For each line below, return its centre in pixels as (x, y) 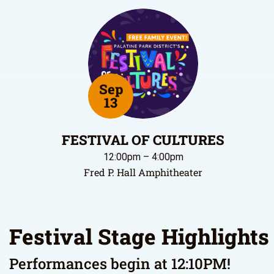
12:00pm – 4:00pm (143, 157)
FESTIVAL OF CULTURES (143, 140)
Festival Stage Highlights (139, 236)
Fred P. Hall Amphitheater (143, 172)
